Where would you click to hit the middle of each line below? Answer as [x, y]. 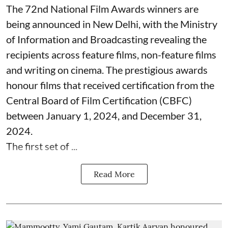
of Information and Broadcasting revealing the [106, 39]
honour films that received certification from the [110, 85]
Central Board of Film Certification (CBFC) [99, 100]
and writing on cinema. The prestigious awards [107, 69]
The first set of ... [42, 146]
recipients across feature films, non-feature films [111, 54]
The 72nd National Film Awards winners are [102, 8]
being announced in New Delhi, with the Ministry [112, 24]
